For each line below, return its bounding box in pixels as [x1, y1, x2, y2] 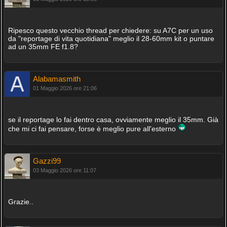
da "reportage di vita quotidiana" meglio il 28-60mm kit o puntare [8, 34, 214, 43]
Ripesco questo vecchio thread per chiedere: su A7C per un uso [8, 26, 213, 34]
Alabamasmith [32, 74, 81, 83]
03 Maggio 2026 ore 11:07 [32, 167, 96, 173]
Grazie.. [8, 198, 33, 206]
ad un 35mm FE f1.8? [8, 43, 78, 51]
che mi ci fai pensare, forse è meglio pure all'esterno [8, 125, 178, 133]
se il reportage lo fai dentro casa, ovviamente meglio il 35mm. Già [8, 116, 218, 124]
